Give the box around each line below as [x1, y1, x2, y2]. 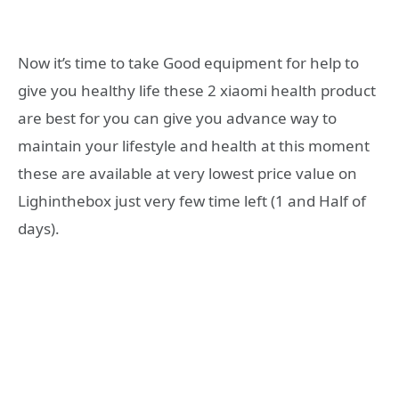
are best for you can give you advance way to [18, 108, 337, 129]
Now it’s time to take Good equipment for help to [18, 53, 359, 74]
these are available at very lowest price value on [18, 163, 357, 184]
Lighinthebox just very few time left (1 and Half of [18, 191, 366, 212]
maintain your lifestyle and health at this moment [18, 135, 370, 157]
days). [18, 218, 60, 240]
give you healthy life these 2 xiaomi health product [18, 80, 376, 102]
